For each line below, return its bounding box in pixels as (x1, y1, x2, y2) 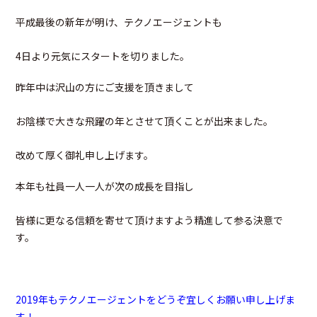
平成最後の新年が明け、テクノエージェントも (16, 14, 223, 29)
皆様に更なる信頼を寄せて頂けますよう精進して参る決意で (16, 212, 284, 227)
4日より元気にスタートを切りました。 (16, 48, 190, 63)
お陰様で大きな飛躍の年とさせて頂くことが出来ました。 (16, 113, 274, 128)
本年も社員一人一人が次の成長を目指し (16, 178, 195, 193)
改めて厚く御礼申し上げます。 (16, 147, 154, 162)
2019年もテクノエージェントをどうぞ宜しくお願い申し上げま (16, 292, 296, 306)
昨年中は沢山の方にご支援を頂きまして (16, 79, 195, 94)
